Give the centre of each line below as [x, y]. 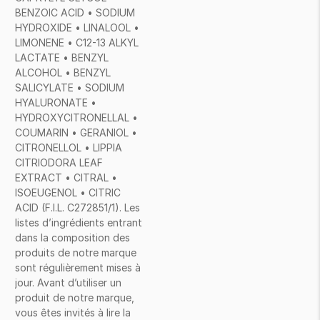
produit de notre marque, [75, 297]
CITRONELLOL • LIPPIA [69, 147]
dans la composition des [72, 237]
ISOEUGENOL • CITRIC [68, 192]
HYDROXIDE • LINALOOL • [77, 27]
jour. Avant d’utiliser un [68, 282]
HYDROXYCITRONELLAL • [76, 117]
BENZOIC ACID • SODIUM [75, 12]
